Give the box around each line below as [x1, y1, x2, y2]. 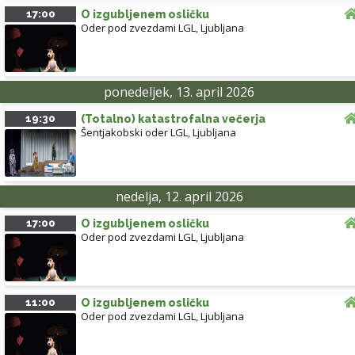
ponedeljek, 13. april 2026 [104, 83, 254, 101]
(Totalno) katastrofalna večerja [81, 113, 265, 126]
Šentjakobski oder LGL [81, 125, 188, 140]
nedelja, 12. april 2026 [115, 188, 243, 206]
